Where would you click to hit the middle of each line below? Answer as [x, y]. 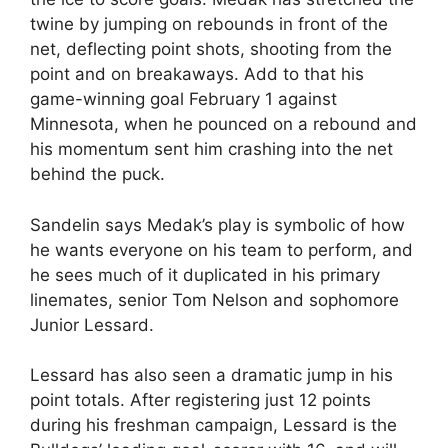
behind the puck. [97, 174]
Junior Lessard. [92, 324]
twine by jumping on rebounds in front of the [209, 24]
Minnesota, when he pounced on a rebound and [223, 124]
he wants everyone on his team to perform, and [221, 249]
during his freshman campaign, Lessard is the [213, 425]
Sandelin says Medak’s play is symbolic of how [217, 224]
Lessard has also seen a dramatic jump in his [211, 375]
